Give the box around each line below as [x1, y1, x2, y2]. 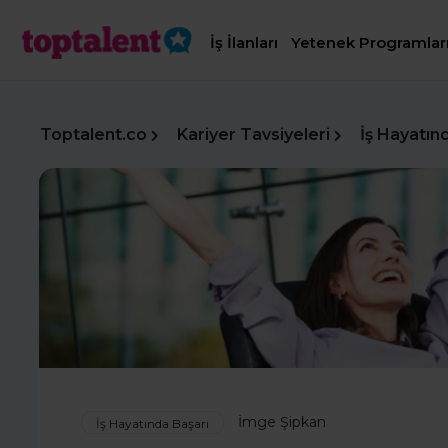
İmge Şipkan [238, 413, 326, 431]
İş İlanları [210, 33, 279, 53]
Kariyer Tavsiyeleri [177, 125, 330, 144]
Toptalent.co [40, 125, 147, 144]
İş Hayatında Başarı [96, 416, 209, 432]
